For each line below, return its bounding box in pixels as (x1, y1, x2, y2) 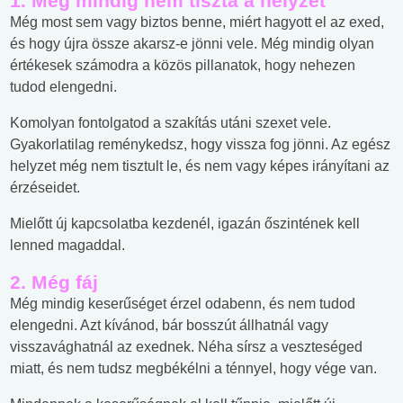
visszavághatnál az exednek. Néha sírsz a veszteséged (10, 339, 363, 355)
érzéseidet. (10, 180, 80, 196)
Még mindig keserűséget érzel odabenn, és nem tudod (10, 296, 355, 312)
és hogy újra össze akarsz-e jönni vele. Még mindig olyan (10, 36, 374, 52)
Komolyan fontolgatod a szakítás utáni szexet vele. (10, 115, 331, 131)
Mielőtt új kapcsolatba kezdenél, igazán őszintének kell (10, 216, 360, 232)
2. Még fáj (10, 272, 98, 293)
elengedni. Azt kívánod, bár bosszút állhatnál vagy (10, 318, 328, 334)
